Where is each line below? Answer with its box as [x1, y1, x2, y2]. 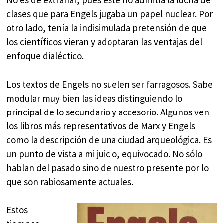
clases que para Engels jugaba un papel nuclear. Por [6, 8, 213, 20]
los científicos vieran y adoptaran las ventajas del [6, 36, 203, 48]
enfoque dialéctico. [6, 50, 84, 62]
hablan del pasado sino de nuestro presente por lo [6, 161, 209, 174]
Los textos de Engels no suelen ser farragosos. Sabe [6, 78, 213, 90]
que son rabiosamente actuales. [6, 175, 134, 188]
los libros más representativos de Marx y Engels [6, 119, 196, 132]
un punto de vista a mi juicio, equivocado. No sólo [6, 147, 203, 160]
